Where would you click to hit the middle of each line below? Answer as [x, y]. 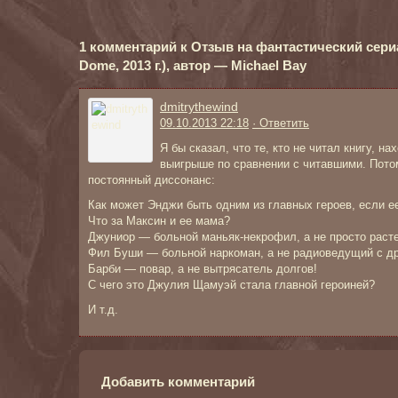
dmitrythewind [199, 107]
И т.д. [103, 310]
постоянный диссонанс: [151, 180]
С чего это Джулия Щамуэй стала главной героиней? [231, 285]
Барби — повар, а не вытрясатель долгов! [203, 269]
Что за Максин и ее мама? [159, 221]
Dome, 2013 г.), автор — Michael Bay [193, 65]
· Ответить [281, 123]
